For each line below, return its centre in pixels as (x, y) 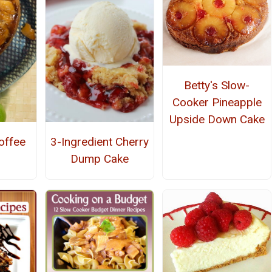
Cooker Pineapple (217, 103)
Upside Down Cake (217, 120)
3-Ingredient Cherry (99, 141)
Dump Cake (99, 158)
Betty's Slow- (217, 86)
